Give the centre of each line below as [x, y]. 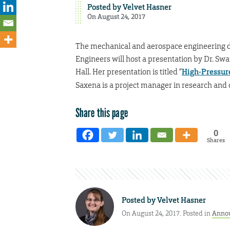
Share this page [102, 112]
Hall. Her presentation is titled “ [129, 71]
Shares [216, 140]
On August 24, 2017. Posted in [167, 214]
